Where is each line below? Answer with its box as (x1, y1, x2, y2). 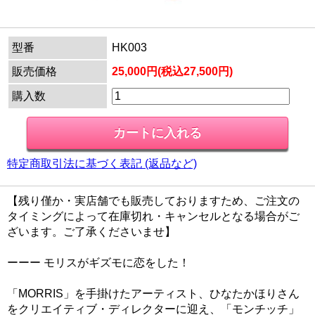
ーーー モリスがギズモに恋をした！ (7, 257, 190, 269)
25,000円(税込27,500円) (112, 65, 233, 78)
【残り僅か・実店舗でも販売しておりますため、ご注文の (7, 195, 300, 207)
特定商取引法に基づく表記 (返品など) (7, 157, 197, 170)
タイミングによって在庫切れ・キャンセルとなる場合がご (7, 210, 300, 223)
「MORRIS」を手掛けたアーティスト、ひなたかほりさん (7, 288, 300, 300)
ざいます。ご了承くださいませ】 (7, 226, 176, 238)
